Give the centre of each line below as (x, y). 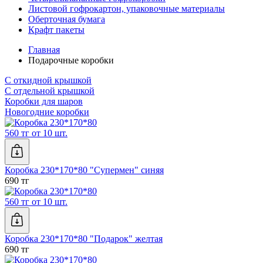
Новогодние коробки (47, 112)
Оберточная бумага (67, 19)
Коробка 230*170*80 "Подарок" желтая (84, 239)
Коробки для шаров (44, 102)
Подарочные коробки (71, 60)
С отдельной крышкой (50, 91)
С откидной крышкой (48, 80)
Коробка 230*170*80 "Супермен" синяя (84, 170)
